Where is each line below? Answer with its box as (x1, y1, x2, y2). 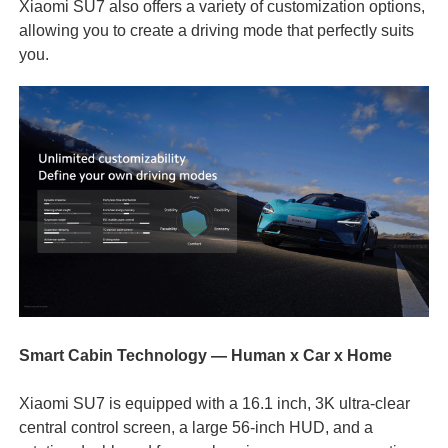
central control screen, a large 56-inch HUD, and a (18, 417, 373, 436)
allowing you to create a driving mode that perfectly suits (18, 20, 414, 39)
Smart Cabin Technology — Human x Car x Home (18, 345, 392, 364)
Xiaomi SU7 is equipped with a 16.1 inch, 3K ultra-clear (18, 393, 410, 412)
